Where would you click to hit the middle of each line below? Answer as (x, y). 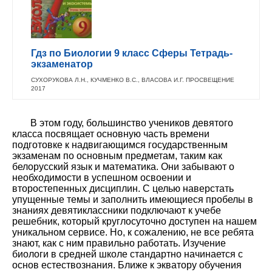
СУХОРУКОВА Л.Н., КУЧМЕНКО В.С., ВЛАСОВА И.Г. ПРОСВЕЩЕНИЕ (133, 80)
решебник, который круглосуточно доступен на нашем (134, 221)
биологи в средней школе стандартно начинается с (127, 254)
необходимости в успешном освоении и (102, 177)
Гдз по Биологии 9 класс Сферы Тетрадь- (132, 53)
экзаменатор (62, 64)
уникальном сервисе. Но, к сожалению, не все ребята (133, 232)
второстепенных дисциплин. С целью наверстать (123, 188)
